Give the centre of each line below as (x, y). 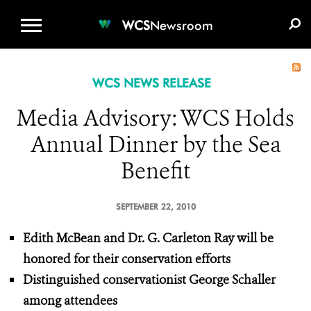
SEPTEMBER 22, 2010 (155, 207)
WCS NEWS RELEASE (151, 83)
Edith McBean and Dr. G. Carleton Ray (128, 238)
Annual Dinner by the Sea (155, 144)
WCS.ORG (110, 11)
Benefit (155, 171)
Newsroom (182, 25)
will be (255, 238)
